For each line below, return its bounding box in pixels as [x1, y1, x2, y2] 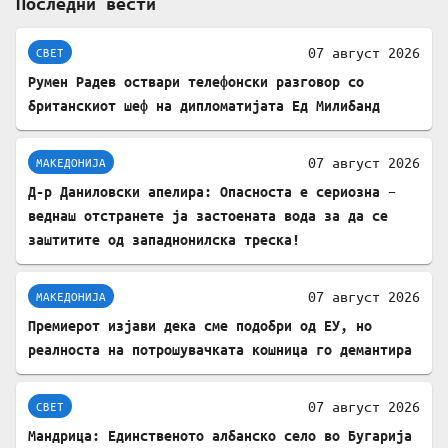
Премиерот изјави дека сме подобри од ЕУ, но [28, 317, 372, 335]
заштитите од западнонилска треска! [28, 231, 300, 249]
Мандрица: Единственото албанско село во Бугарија [28, 427, 412, 445]
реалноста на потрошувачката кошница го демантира [28, 341, 412, 359]
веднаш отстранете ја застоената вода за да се [28, 207, 388, 225]
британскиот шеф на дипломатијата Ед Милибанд [28, 97, 380, 115]
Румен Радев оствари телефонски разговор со [28, 73, 364, 91]
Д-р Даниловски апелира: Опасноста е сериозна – [28, 183, 396, 201]
